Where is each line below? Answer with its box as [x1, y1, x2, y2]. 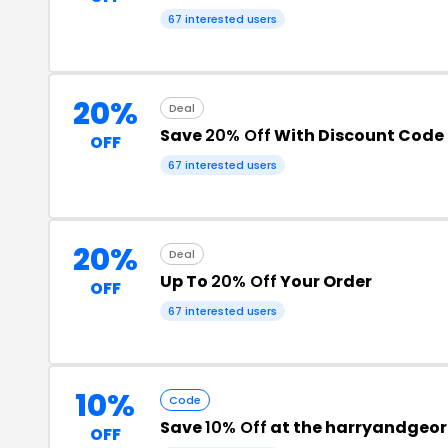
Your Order [277, 269, 372, 293]
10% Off [205, 415, 267, 439]
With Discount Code [271, 123, 444, 147]
